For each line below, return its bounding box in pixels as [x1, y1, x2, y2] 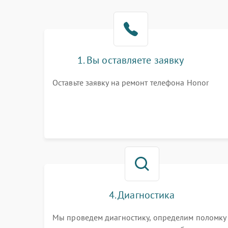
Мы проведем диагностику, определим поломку [52, 212, 226, 222]
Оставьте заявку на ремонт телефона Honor [52, 77, 209, 88]
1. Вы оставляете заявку [77, 53, 184, 67]
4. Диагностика [108, 188, 175, 202]
